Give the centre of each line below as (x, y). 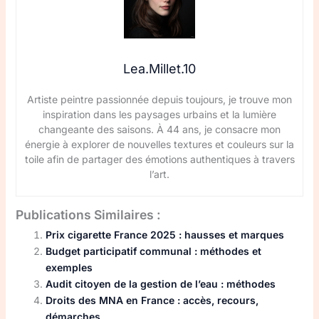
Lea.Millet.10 (159, 68)
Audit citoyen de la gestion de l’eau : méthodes (160, 283)
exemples (69, 267)
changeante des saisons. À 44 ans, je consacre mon (159, 129)
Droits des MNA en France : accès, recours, (152, 300)
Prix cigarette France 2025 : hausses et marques (164, 234)
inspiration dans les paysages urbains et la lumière (159, 114)
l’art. (159, 174)
